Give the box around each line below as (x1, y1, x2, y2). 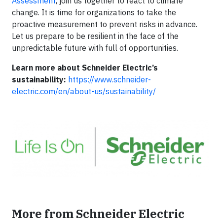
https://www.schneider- (68, 74, 151, 84)
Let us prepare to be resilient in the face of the (12, 31, 179, 41)
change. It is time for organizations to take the (12, 7, 176, 17)
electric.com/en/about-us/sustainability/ (12, 86, 156, 96)
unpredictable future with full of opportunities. (12, 43, 178, 53)
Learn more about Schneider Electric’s (12, 63, 158, 73)
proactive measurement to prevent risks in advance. (12, 19, 197, 29)
